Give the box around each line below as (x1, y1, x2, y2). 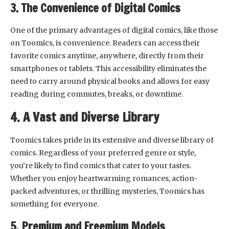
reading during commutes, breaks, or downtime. (10, 89, 183, 99)
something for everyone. (10, 199, 99, 209)
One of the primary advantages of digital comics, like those (10, 25, 218, 35)
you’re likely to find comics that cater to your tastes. (10, 161, 191, 170)
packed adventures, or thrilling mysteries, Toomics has (10, 186, 204, 196)
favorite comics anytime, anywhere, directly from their (10, 51, 204, 60)
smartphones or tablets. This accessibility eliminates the (10, 63, 207, 73)
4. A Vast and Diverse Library (10, 108, 159, 126)
